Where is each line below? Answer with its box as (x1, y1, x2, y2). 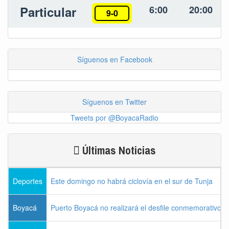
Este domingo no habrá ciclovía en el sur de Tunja (51, 176, 213, 187)
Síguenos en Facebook (77, 54, 152, 65)
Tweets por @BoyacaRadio (71, 112, 158, 123)
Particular (20, 3, 76, 21)
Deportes (13, 176, 42, 187)
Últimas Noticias (80, 143, 156, 158)
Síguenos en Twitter (82, 97, 147, 107)
